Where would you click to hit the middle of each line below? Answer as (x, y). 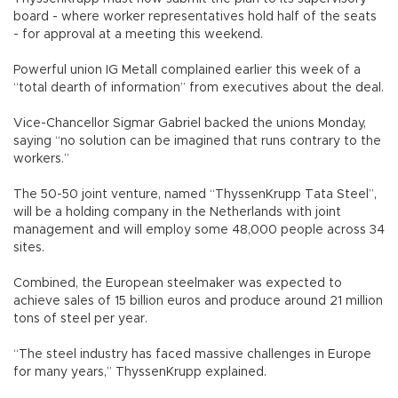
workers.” (41, 159)
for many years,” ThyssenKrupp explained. (140, 372)
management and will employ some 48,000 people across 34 (199, 230)
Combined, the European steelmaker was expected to (178, 283)
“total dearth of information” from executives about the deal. (199, 88)
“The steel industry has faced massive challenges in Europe (192, 354)
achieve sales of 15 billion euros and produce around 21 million (198, 301)
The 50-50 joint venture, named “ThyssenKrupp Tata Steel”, (195, 194)
